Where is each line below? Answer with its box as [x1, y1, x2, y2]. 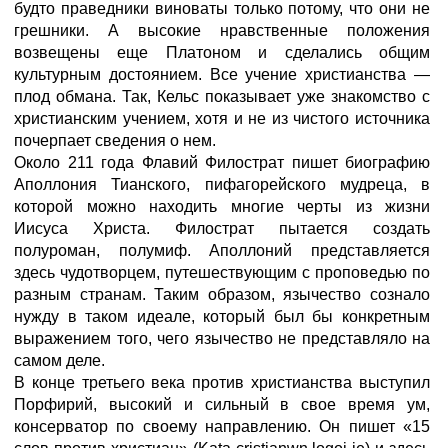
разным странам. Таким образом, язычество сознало [14, 286, 430, 303]
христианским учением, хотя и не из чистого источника [14, 110, 430, 127]
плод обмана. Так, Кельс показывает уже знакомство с [14, 88, 430, 105]
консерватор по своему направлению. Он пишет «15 [14, 418, 430, 435]
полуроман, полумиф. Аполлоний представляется [14, 242, 430, 259]
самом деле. [14, 352, 105, 369]
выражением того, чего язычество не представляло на [14, 330, 430, 347]
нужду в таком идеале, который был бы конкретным [14, 308, 430, 325]
